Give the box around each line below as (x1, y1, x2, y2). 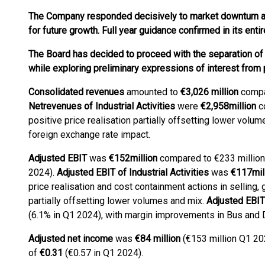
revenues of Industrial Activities (43, 101, 175, 112)
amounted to (124, 86, 180, 98)
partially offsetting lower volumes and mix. (28, 195, 206, 206)
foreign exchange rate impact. (28, 129, 150, 140)
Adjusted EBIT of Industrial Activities (57, 167, 209, 178)
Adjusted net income (28, 233, 113, 244)
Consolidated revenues (28, 86, 124, 98)
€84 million (135, 233, 180, 244)
